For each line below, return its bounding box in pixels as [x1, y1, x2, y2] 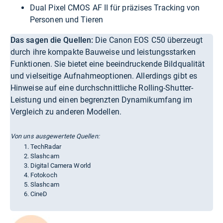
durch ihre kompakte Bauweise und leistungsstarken [10, 47, 196, 57]
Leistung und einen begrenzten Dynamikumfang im [10, 95, 193, 105]
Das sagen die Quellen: [10, 35, 94, 45]
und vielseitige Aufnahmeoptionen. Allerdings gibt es [10, 71, 197, 81]
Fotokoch [30, 171, 57, 179]
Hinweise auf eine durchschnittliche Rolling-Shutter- [10, 83, 193, 93]
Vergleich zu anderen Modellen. [10, 107, 121, 116]
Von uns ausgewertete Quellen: [10, 132, 100, 140]
